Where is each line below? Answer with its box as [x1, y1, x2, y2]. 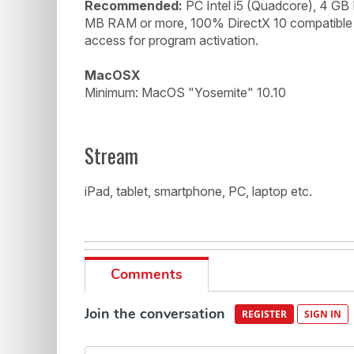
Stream [85, 140, 138, 170]
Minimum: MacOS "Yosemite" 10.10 [85, 84, 286, 100]
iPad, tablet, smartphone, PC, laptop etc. [85, 183, 312, 199]
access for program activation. [85, 32, 258, 48]
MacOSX [85, 66, 141, 83]
